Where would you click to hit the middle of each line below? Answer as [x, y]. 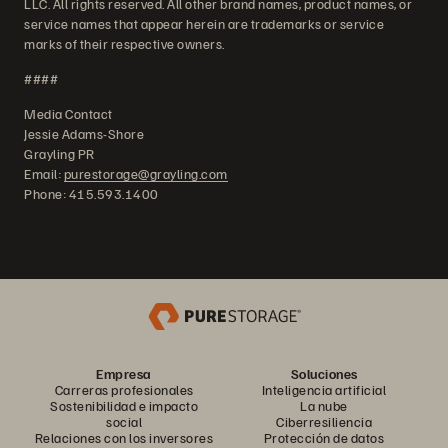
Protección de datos [324, 437]
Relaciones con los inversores [124, 437]
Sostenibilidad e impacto [124, 405]
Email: [44, 173]
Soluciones [324, 373]
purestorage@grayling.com [145, 173]
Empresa [124, 373]
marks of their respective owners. [124, 43]
